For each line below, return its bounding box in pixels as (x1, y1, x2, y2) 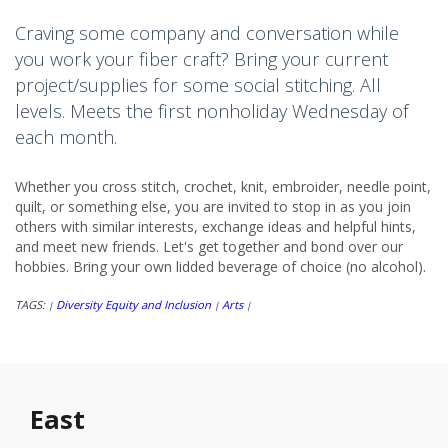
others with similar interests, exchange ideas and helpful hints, (15, 217, 416, 237)
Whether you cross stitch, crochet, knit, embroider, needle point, (15, 177, 431, 197)
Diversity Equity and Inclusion (56, 297, 211, 313)
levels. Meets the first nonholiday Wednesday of (15, 99, 409, 124)
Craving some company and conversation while (15, 21, 399, 46)
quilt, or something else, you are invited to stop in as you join (15, 197, 411, 217)
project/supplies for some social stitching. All (15, 73, 381, 98)
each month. (15, 125, 117, 150)
